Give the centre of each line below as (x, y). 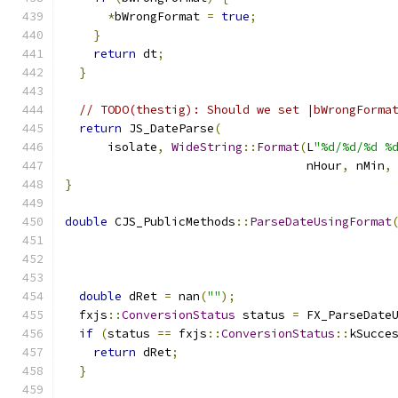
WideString (207, 147)
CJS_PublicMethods (171, 222)
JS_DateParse (168, 128)
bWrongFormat (161, 16)
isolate (111, 147)
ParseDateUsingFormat (321, 222)
